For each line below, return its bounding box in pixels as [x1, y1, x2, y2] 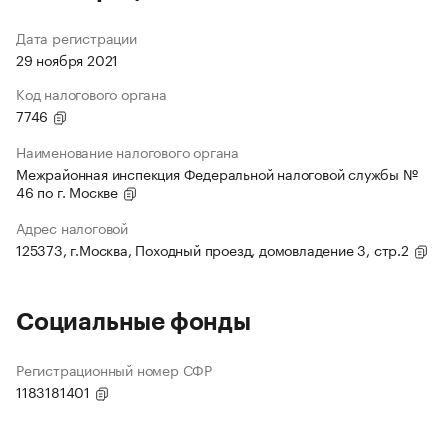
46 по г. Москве [16, 180, 122, 203]
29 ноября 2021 [16, 48, 119, 71]
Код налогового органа [16, 82, 167, 105]
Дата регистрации [16, 26, 137, 49]
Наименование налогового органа [16, 140, 239, 163]
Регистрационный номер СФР [16, 358, 212, 381]
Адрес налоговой [16, 216, 128, 239]
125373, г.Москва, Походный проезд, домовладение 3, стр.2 [16, 238, 413, 261]
